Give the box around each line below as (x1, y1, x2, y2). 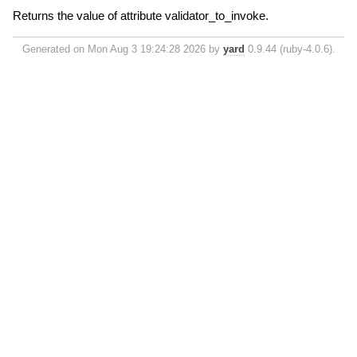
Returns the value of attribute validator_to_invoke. (12, 9, 269, 23)
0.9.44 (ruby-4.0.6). (244, 43, 335, 56)
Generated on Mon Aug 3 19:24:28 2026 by (22, 43, 223, 56)
